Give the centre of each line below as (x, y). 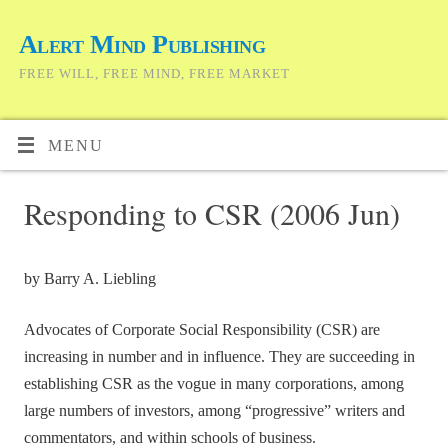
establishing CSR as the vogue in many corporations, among (214, 383)
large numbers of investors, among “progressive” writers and (215, 410)
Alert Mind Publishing (142, 44)
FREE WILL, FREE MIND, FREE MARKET (154, 73)
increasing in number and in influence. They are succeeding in (220, 356)
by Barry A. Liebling (90, 278)
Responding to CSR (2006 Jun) (212, 213)
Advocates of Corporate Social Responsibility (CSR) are (202, 329)
